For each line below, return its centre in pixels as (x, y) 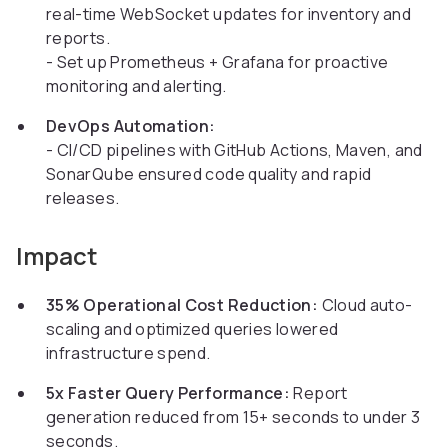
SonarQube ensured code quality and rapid (209, 174)
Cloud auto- (365, 305)
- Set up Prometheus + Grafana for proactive (217, 62)
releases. (83, 198)
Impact (57, 256)
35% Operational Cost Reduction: (182, 305)
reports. (78, 38)
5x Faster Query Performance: (168, 393)
